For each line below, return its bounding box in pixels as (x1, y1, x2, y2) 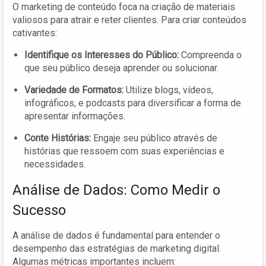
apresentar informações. (24, 110, 125, 122)
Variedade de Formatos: (24, 84, 123, 96)
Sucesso (12, 201, 66, 218)
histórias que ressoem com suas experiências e (24, 145, 224, 157)
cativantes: (12, 27, 57, 39)
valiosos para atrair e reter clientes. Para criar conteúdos (12, 14, 246, 26)
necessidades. (24, 158, 85, 170)
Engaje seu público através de (91, 132, 217, 144)
